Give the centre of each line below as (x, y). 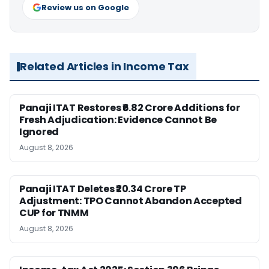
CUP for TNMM (54, 213)
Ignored (39, 132)
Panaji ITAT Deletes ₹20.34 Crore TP (103, 189)
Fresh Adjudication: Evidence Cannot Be (118, 120)
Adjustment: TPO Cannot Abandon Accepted (131, 201)
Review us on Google (85, 8)
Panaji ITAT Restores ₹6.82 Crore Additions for (130, 108)
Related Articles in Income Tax (104, 66)
